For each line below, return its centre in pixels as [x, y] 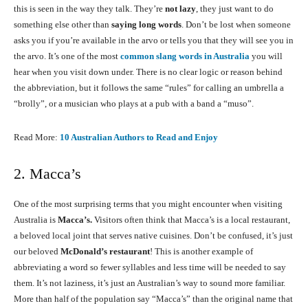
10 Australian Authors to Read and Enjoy [139, 137]
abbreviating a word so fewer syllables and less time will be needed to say [150, 267]
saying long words [146, 25]
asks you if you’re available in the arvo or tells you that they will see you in [154, 41]
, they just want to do [235, 9]
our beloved [37, 252]
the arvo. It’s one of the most [67, 56]
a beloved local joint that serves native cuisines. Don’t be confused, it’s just [153, 236]
